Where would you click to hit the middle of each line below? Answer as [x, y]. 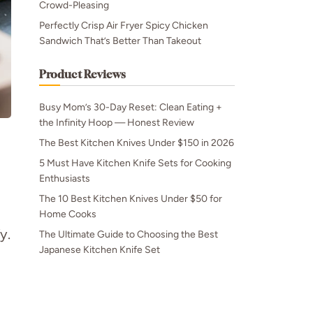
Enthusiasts [65, 179]
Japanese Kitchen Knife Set [100, 250]
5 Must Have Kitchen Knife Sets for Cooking [135, 163]
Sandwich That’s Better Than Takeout [120, 41]
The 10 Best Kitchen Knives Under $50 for [131, 199]
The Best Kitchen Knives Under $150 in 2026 [137, 143]
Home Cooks [68, 214]
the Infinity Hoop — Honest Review [117, 123]
